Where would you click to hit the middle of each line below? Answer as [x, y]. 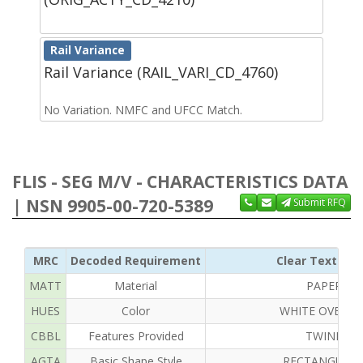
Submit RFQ [318, 202]
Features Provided [136, 335]
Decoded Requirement [136, 260]
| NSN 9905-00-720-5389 [113, 205]
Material [136, 285]
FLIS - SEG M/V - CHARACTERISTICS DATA [180, 181]
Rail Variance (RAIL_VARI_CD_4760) [161, 72]
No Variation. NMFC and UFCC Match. [143, 109]
